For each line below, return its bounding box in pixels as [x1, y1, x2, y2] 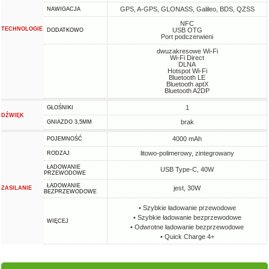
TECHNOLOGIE [1, 26, 43, 32]
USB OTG [172, 26, 202, 34]
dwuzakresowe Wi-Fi [156, 47, 218, 55]
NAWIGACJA [47, 6, 81, 12]
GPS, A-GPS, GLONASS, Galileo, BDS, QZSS [119, 5, 255, 13]
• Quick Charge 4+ [160, 233, 214, 240]
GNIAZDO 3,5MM [47, 119, 92, 125]
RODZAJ [47, 150, 70, 156]
